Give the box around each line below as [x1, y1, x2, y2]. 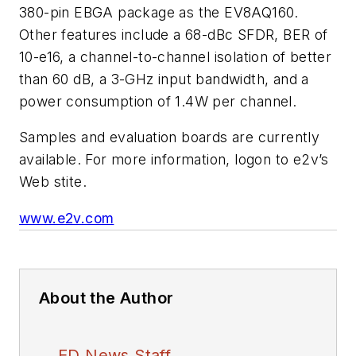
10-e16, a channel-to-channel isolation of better [19, 48, 332, 65]
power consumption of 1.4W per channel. [19, 92, 297, 110]
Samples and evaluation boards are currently [19, 129, 320, 146]
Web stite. [19, 173, 87, 191]
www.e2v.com [19, 209, 114, 226]
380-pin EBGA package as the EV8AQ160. [19, 3, 299, 21]
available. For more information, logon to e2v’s [19, 151, 329, 168]
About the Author [39, 288, 174, 308]
